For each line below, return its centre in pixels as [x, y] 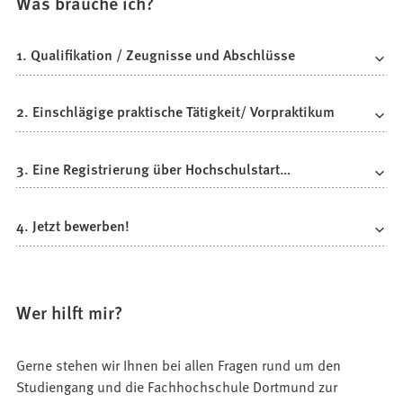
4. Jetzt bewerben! [73, 226]
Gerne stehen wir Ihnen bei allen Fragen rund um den [179, 364]
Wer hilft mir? [70, 312]
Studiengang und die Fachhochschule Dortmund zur [177, 385]
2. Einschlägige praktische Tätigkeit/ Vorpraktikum [176, 112]
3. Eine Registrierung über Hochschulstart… [154, 168]
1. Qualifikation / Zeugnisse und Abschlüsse [156, 54]
